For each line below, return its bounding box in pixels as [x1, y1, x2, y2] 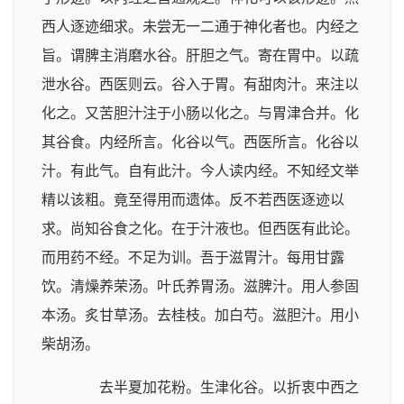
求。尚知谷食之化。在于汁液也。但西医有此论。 [41, 221, 359, 236]
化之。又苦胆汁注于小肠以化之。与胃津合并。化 [41, 106, 359, 121]
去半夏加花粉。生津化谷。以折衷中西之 [70, 380, 359, 395]
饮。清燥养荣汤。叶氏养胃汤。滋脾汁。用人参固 [41, 279, 359, 294]
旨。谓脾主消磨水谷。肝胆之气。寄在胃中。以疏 [41, 48, 359, 63]
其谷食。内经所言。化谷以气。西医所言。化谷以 [41, 134, 359, 150]
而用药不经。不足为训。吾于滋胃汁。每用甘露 [41, 250, 344, 265]
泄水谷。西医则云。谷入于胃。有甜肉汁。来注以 [41, 77, 359, 92]
